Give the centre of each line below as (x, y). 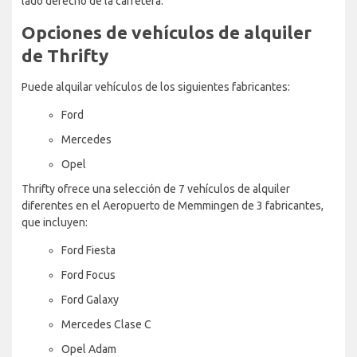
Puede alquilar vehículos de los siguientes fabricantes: (156, 86)
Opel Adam (89, 349)
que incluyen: (55, 222)
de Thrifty (65, 55)
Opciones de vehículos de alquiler (167, 32)
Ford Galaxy (90, 299)
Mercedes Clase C (106, 324)
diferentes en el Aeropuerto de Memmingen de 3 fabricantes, (173, 205)
